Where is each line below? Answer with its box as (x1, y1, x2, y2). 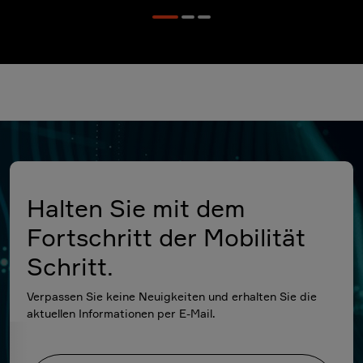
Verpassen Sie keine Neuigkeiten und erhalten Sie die (27, 289, 318, 303)
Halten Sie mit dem (27, 194, 246, 223)
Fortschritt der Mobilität (27, 223, 306, 252)
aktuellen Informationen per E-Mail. (27, 306, 216, 320)
